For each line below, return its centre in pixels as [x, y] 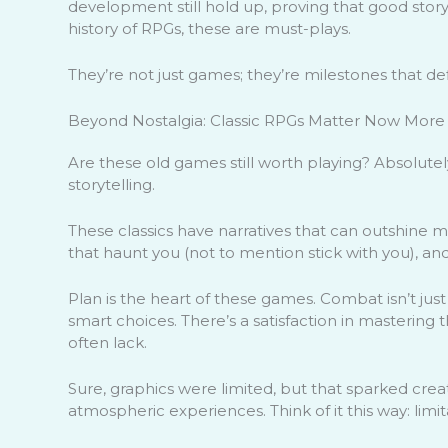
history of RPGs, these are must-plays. [209, 28]
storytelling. [111, 184]
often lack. [107, 342]
